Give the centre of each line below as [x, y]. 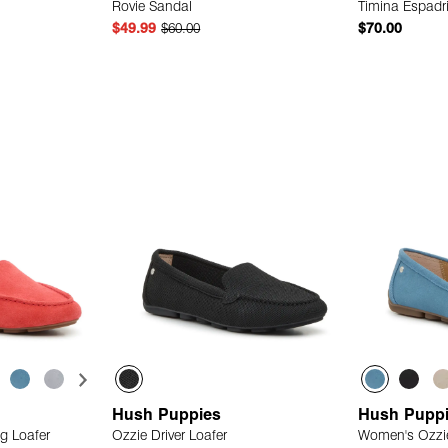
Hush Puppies [169, 416]
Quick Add [235, 84]
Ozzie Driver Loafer [170, 437]
